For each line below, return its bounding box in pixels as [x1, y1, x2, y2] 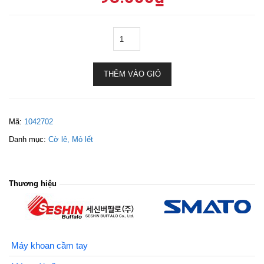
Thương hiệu [9, 179, 57, 188]
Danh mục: [9, 135, 48, 144]
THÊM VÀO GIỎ [103, 70, 161, 78]
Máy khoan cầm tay [11, 240, 88, 250]
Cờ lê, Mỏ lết [48, 135, 93, 144]
